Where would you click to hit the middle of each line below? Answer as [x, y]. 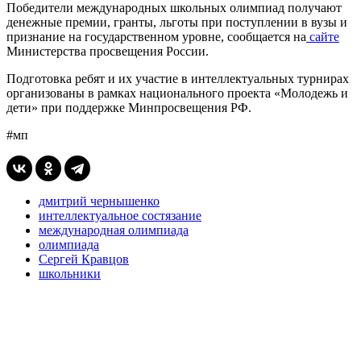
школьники [70, 273]
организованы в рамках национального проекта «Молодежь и [177, 93]
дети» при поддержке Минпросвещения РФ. [129, 107]
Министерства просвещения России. [108, 51]
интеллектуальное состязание [120, 215]
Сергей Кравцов [84, 259]
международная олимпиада [114, 230]
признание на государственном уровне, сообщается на [156, 36]
